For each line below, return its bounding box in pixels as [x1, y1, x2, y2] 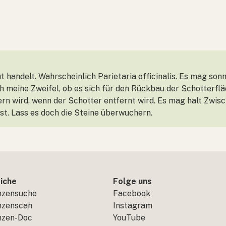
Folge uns [113, 177, 152, 186]
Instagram [113, 201, 152, 210]
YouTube [113, 213, 145, 222]
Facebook [113, 189, 150, 198]
